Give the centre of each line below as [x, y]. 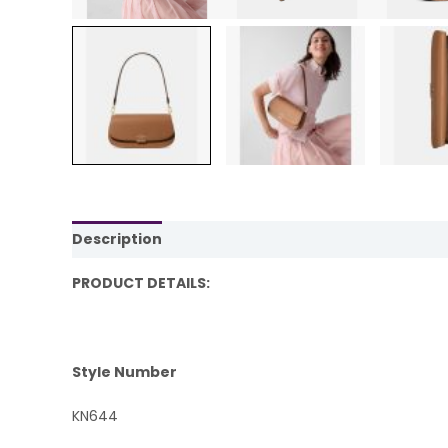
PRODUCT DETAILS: [141, 282]
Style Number [124, 371]
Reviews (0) [224, 238]
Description [117, 238]
